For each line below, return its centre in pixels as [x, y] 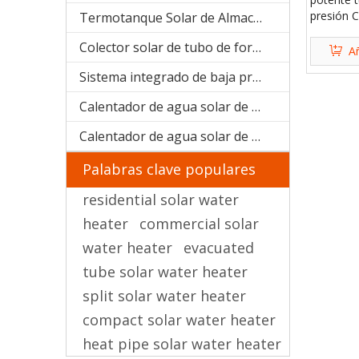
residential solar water [161, 200]
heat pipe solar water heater [182, 344]
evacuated [219, 248]
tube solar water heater [165, 272]
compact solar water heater [179, 320]
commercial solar [199, 224]
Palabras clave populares [169, 169]
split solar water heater [164, 296]
